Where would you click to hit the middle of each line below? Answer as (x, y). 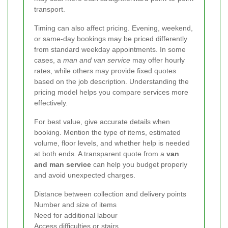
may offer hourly (158, 60)
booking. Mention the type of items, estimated (107, 133)
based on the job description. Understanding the (111, 82)
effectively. (51, 103)
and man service (63, 165)
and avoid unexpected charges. (85, 175)
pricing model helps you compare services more (111, 92)
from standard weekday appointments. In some (110, 50)
